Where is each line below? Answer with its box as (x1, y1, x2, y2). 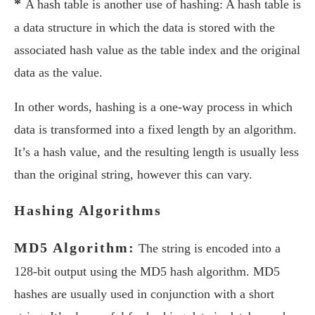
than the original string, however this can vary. (14, 167, 252, 181)
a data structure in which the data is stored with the (14, 20, 275, 34)
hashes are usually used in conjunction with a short (14, 287, 274, 301)
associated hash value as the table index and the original (14, 43, 300, 57)
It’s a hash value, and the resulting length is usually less (14, 145, 299, 159)
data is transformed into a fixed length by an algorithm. (14, 122, 297, 136)
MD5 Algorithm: (14, 240, 135, 255)
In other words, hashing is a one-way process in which (14, 100, 292, 114)
